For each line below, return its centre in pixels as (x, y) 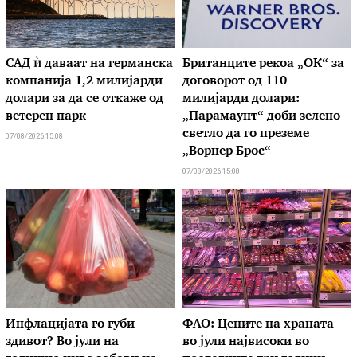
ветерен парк (46, 117)
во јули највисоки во (246, 343)
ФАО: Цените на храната (258, 325)
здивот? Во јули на (63, 343)
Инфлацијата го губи (71, 325)
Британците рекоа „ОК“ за (263, 65)
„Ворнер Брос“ (227, 152)
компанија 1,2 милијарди (84, 82)
